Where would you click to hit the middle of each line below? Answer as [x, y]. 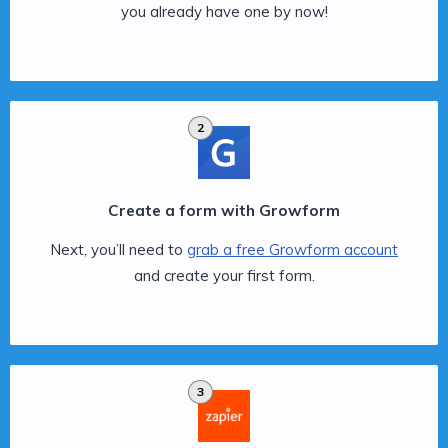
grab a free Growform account [292, 249]
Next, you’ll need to [118, 249]
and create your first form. [224, 275]
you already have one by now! [224, 12]
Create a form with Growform [224, 210]
